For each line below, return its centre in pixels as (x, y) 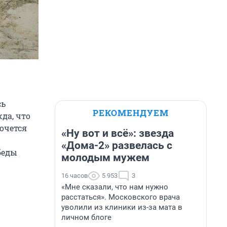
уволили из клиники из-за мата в (122, 207)
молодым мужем (105, 158)
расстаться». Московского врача (121, 197)
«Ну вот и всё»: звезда (118, 133)
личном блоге (86, 217)
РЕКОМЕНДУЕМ (131, 113)
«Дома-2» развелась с (117, 145)
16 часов (74, 176)
